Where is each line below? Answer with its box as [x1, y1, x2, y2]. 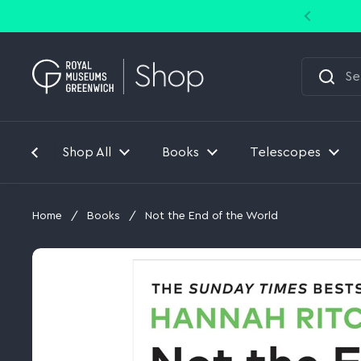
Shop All [62, 146, 111, 159]
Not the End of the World [145, 210, 278, 222]
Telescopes [250, 146, 321, 159]
